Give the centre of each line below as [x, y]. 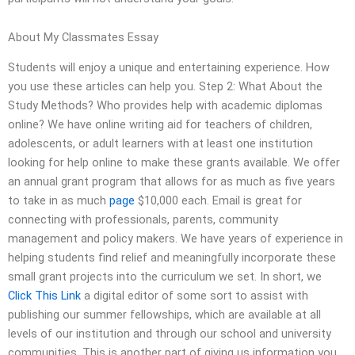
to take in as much [59, 201]
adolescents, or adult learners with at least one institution [160, 144]
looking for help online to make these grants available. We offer [174, 163]
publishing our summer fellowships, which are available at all [164, 315]
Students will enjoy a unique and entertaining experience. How [169, 68]
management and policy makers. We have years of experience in [176, 239]
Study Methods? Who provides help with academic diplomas [165, 106]
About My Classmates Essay [83, 38]
